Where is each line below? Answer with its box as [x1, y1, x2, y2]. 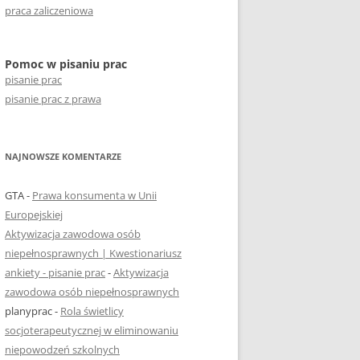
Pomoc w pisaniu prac [5, 56, 127, 72]
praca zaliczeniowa [5, 3, 93, 18]
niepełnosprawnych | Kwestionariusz [5, 246, 182, 260]
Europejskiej [5, 207, 63, 222]
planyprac [5, 304, 52, 318]
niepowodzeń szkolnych [5, 342, 120, 357]
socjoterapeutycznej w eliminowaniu [5, 323, 178, 337]
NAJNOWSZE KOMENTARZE [5, 150, 121, 162]
